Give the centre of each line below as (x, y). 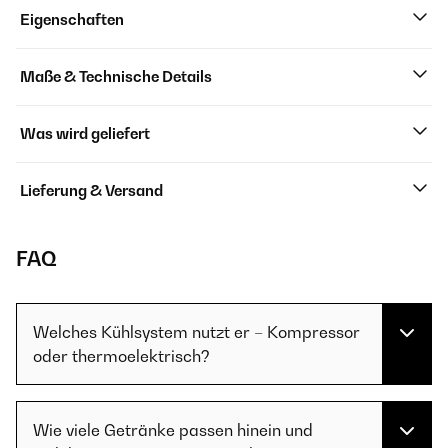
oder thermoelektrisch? (121, 356)
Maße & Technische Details (116, 77)
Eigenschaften (72, 20)
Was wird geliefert (85, 134)
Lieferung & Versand (91, 191)
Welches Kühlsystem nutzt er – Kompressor (196, 332)
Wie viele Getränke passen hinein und (173, 430)
